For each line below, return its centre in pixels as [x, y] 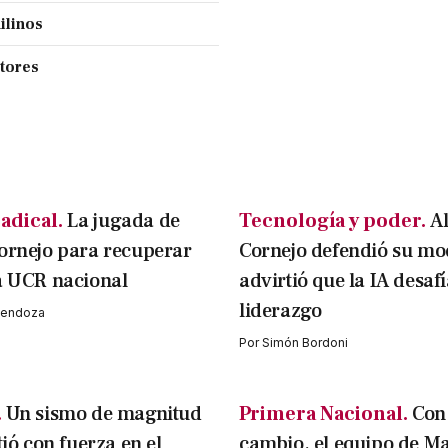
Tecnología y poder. [332, 221]
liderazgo [280, 311]
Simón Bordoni [305, 343]
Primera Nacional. [323, 414]
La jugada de [123, 221]
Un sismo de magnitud [103, 414]
